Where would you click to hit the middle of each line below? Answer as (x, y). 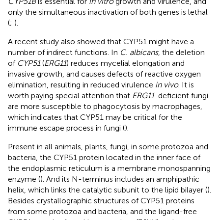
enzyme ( (24, 179)
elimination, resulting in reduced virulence (82, 84)
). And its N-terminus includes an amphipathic (120, 179)
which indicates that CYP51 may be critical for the (95, 117)
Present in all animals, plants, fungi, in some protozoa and (108, 146)
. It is (186, 84)
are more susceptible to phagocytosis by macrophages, (105, 106)
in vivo (167, 84)
